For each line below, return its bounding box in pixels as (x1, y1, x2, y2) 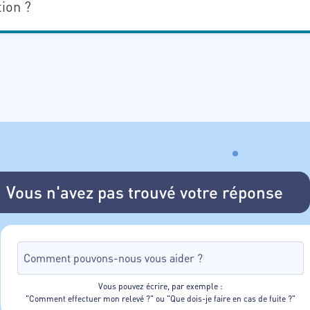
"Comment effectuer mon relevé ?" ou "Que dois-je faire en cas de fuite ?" (25, 293, 295, 304)
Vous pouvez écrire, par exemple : (98, 281, 223, 291)
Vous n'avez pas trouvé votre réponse (6, 182, 283, 202)
